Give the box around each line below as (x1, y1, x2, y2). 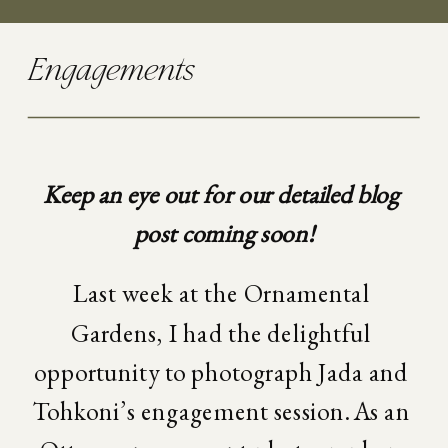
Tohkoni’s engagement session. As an (32, 394, 410, 427)
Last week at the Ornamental (72, 276, 370, 309)
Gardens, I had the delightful (71, 315, 372, 349)
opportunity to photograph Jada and (34, 355, 409, 388)
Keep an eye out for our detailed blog (43, 177, 400, 210)
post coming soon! (134, 216, 314, 249)
